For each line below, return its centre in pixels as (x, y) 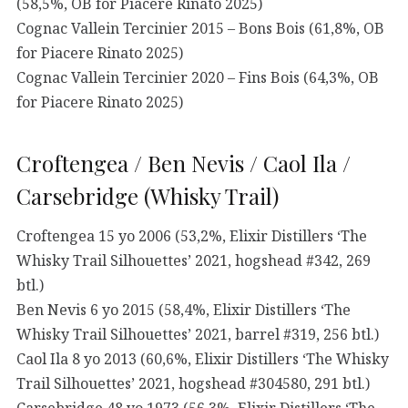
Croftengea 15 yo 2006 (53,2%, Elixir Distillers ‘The (192, 235)
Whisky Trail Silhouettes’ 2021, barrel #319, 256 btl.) (198, 334)
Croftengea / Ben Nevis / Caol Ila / (184, 163)
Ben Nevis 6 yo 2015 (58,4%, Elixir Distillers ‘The (184, 309)
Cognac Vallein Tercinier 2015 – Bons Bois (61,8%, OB (200, 29)
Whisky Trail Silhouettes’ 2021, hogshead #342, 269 (194, 260)
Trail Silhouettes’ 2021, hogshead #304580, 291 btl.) (193, 383)
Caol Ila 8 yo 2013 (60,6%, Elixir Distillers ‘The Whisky (203, 358)
